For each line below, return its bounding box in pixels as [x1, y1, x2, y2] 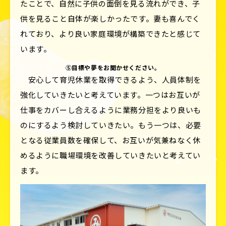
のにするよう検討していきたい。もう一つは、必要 [20, 120, 201, 131]
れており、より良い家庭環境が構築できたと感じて [20, 28, 201, 39]
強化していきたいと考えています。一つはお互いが [20, 89, 200, 100]
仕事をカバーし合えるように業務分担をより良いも [20, 104, 201, 116]
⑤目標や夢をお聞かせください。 [65, 63, 161, 72]
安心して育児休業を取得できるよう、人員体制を [20, 74, 201, 85]
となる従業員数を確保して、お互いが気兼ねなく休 [20, 135, 201, 146]
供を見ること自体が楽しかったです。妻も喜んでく [20, 13, 200, 24]
